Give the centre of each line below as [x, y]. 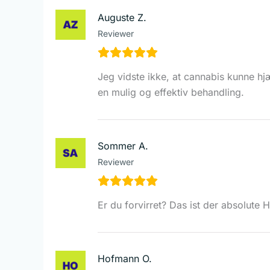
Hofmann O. [125, 258]
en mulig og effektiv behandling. [171, 92]
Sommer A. [123, 146]
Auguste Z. [122, 17]
